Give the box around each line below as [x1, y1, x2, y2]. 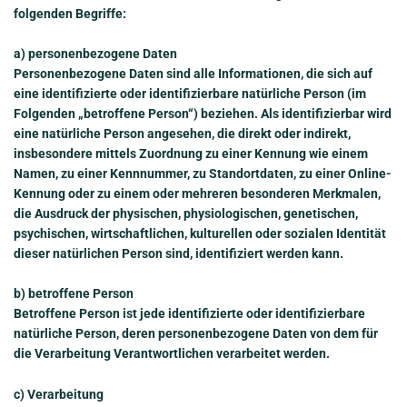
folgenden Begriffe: [14, 5, 126, 21]
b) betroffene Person [14, 286, 134, 302]
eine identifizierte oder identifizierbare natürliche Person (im [14, 85, 366, 101]
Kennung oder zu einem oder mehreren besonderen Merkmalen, [14, 185, 381, 201]
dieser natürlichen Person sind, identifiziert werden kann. [14, 245, 343, 261]
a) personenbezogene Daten [14, 45, 177, 61]
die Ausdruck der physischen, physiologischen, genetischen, [14, 205, 358, 221]
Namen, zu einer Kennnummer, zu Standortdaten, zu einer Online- [14, 165, 392, 181]
